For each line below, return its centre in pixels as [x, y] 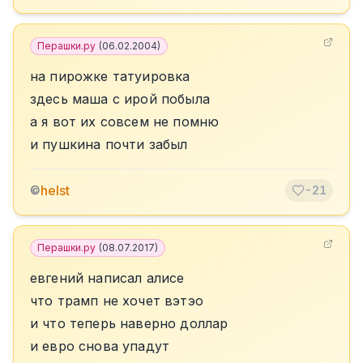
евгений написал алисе [107, 278]
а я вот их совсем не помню [125, 122]
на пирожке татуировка [110, 76]
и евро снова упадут [100, 346]
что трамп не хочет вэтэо [117, 301]
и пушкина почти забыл [109, 144]
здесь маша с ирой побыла [120, 99]
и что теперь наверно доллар [129, 323]
